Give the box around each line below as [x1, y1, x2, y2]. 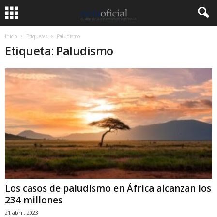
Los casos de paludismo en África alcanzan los [5, 182, 211, 195]
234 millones [5, 194, 62, 207]
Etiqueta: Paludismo [5, 43, 113, 59]
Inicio [5, 33, 17, 40]
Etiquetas [26, 33, 47, 40]
